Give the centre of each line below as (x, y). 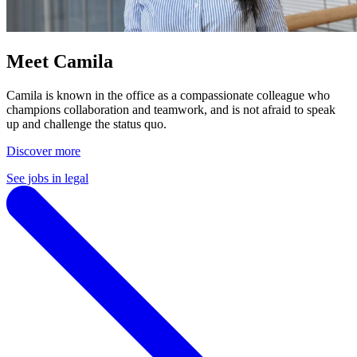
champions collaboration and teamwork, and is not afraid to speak (171, 109)
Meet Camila (60, 61)
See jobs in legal (47, 178)
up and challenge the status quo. (86, 124)
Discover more (43, 151)
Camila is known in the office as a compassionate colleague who (168, 95)
